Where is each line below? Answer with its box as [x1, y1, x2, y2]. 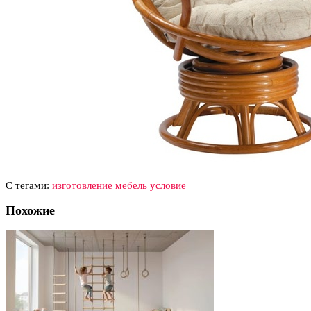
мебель [115, 179, 147, 191]
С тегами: [6, 179, 52, 191]
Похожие [6, 203, 55, 218]
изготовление [52, 179, 112, 191]
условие [150, 179, 186, 191]
